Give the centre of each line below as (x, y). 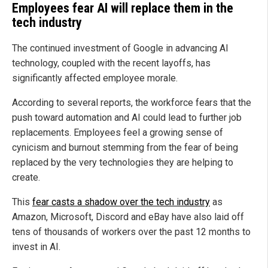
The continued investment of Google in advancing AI (120, 48)
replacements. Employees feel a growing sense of (118, 132)
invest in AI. (36, 246)
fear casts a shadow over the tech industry (121, 202)
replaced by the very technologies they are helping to (123, 162)
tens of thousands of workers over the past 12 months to (131, 232)
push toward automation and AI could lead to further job (127, 117)
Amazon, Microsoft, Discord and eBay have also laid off (128, 217)
